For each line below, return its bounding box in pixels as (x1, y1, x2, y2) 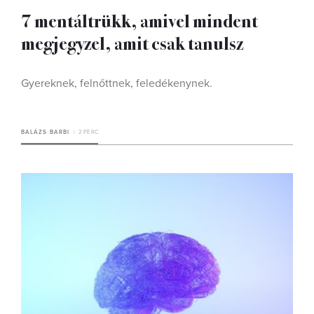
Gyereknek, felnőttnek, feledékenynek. (21, 76, 212, 90)
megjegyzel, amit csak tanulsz (21, 29, 243, 55)
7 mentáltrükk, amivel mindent (21, 6, 258, 33)
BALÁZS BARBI (21, 128, 70, 135)
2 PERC (78, 128, 98, 135)
